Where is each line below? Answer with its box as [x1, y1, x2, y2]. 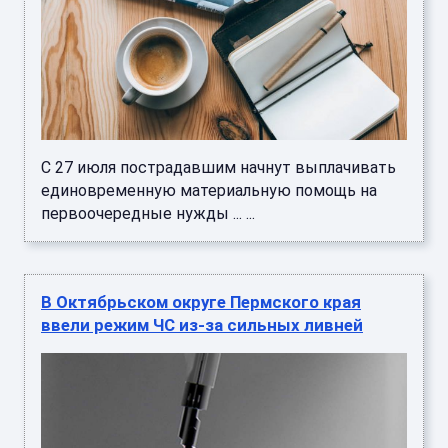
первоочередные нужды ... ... [41, 204, 255, 224]
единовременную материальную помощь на [41, 181, 377, 201]
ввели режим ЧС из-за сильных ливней [41, 315, 363, 336]
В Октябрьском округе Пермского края [41, 292, 361, 313]
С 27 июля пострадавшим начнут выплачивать [41, 158, 396, 178]
